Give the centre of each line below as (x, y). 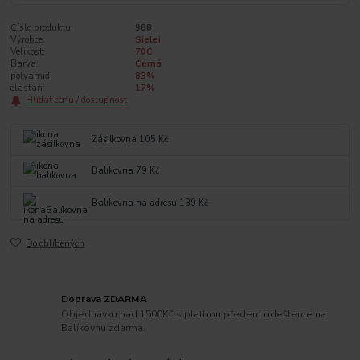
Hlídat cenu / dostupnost (77, 100)
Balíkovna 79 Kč (126, 171)
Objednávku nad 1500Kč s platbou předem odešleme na (194, 315)
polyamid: (32, 76)
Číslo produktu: (42, 28)
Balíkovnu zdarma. (104, 328)
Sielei (147, 40)
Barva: (25, 64)
